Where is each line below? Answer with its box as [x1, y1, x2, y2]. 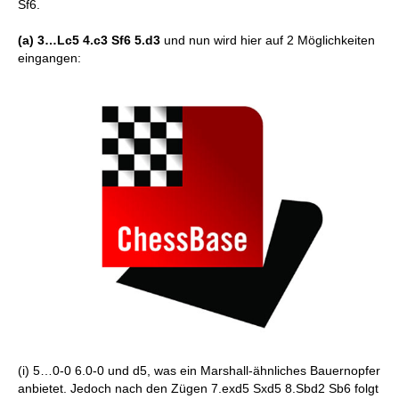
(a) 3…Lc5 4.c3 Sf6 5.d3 [18, 33, 164, 47]
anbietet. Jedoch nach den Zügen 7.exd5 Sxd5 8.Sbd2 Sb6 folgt [18, 381, 379, 395]
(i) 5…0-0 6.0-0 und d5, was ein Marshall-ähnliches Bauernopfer [18, 363, 380, 378]
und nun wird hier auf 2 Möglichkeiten [164, 33, 375, 47]
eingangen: [18, 51, 81, 65]
